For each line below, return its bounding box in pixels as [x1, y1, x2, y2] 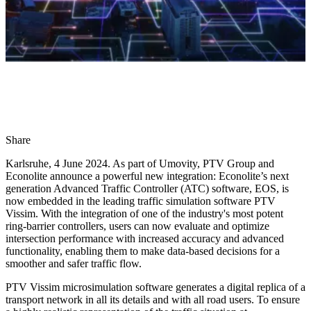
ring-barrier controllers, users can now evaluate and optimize [6, 220, 269, 233]
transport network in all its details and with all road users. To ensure [6, 294, 300, 306]
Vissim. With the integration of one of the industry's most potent [6, 208, 283, 220]
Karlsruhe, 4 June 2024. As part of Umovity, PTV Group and [6, 158, 274, 170]
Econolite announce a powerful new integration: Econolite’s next [6, 170, 289, 183]
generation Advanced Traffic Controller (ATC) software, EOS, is [6, 183, 289, 195]
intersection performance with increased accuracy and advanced [6, 233, 284, 245]
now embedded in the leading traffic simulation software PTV [6, 195, 276, 208]
